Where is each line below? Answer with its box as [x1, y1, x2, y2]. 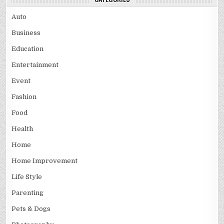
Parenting [11, 189, 44, 197]
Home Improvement [11, 157, 78, 165]
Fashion [11, 93, 37, 101]
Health [11, 125, 33, 133]
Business [11, 29, 41, 37]
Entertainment [11, 61, 59, 69]
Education [11, 45, 44, 53]
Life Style [11, 173, 42, 181]
